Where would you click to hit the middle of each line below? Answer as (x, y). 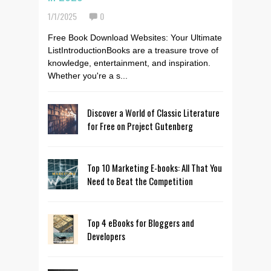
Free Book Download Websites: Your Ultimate (135, 38)
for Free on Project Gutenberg (140, 126)
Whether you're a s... (88, 76)
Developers (106, 236)
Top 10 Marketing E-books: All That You (155, 168)
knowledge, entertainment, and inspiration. (129, 63)
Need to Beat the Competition (140, 181)
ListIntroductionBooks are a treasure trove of (133, 50)
